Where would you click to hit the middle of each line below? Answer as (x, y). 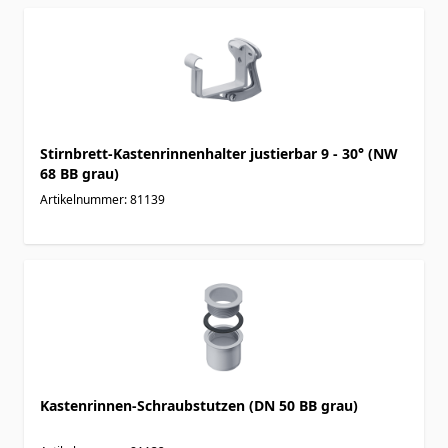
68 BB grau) (79, 173)
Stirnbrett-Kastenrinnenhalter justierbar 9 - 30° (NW (219, 153)
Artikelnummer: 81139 (102, 199)
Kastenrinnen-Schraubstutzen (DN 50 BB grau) (199, 405)
